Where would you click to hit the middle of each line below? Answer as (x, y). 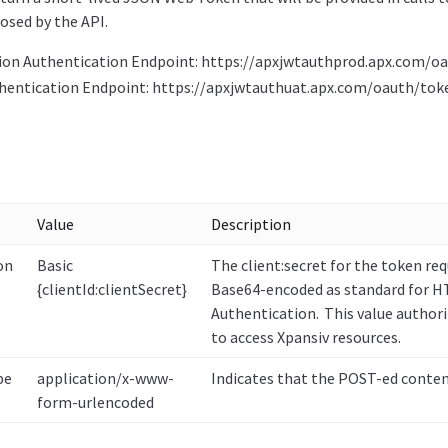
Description (250, 224)
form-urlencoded (95, 402)
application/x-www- (105, 378)
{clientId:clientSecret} (111, 289)
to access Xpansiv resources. (305, 337)
